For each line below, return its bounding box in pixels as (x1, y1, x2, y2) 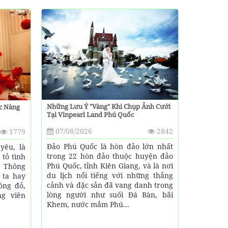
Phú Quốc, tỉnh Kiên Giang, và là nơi (46, 160, 173, 170)
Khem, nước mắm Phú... (46, 199, 129, 209)
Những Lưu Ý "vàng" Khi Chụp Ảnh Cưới (46, 101, 170, 111)
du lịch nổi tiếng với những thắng (46, 170, 173, 180)
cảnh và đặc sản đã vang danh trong (46, 180, 173, 190)
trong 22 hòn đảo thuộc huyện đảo (46, 151, 173, 161)
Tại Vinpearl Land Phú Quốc (46, 109, 134, 119)
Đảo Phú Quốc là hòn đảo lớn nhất (46, 141, 173, 151)
